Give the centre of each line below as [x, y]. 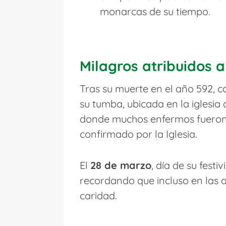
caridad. [98, 195]
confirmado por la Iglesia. [138, 134]
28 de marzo [121, 165]
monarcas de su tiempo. [155, 11]
